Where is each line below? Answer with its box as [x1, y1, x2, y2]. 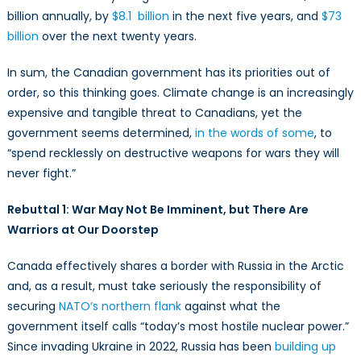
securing [6, 298, 59, 315]
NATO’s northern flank [58, 298, 181, 315]
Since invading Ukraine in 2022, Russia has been [6, 338, 275, 355]
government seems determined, [6, 125, 195, 142]
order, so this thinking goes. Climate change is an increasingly [6, 85, 354, 102]
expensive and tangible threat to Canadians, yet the [6, 105, 302, 122]
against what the [180, 298, 280, 315]
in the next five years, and [168, 8, 322, 25]
